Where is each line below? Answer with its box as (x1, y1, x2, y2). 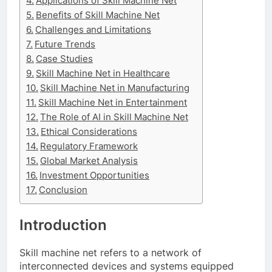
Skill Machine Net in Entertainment (38, 97, 188, 109)
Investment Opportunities (39, 169, 150, 182)
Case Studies (36, 53, 93, 65)
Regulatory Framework (40, 140, 138, 152)
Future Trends (35, 38, 96, 50)
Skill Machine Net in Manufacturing (40, 82, 190, 94)
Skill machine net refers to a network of (19, 246, 202, 259)
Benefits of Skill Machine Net (36, 9, 160, 21)
